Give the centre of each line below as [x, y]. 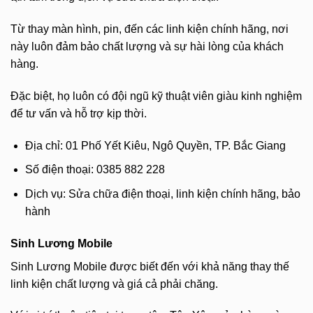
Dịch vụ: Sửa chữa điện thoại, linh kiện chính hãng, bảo [162, 194]
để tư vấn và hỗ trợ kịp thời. [79, 113]
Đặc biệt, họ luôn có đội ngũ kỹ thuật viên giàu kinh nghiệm [156, 96]
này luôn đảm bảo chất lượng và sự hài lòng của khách [147, 46]
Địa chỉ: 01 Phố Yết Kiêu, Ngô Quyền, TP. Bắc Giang [155, 145]
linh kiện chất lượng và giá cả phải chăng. [114, 284]
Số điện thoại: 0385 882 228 [95, 170]
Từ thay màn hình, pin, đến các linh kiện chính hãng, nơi [150, 29]
